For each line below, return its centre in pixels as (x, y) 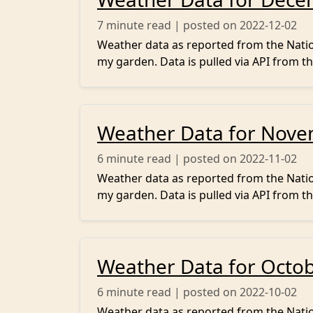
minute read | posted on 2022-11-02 (202, 159)
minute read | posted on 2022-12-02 (202, 25)
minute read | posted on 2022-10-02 (202, 292)
